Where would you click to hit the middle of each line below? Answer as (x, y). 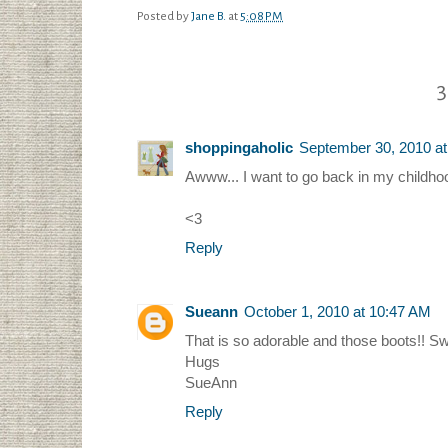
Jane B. (208, 16)
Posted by (164, 16)
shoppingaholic (239, 148)
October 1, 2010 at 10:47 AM (337, 311)
